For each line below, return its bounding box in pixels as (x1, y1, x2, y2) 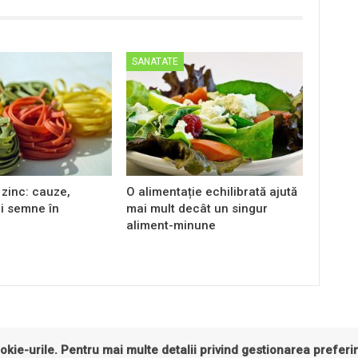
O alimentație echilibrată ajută (126, 184, 298, 199)
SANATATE (132, 56, 179, 67)
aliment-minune (126, 217, 217, 233)
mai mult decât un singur (126, 201, 268, 216)
